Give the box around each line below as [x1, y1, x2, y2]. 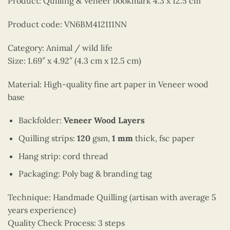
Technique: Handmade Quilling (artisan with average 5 [8, 191, 216, 202]
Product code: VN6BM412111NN [8, 18, 127, 29]
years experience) [8, 204, 76, 215]
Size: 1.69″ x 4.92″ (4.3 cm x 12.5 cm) [8, 55, 141, 66]
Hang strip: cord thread [18, 150, 108, 161]
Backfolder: [18, 115, 64, 126]
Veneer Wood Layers [63, 115, 145, 126]
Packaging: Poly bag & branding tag [18, 168, 152, 179]
